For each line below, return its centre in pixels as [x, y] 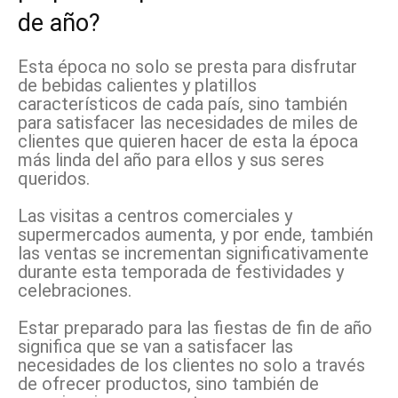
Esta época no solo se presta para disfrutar [187, 66]
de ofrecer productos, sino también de [168, 383]
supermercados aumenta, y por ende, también [195, 234]
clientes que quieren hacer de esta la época [188, 141]
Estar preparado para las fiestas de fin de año [195, 327]
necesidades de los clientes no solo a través [191, 365]
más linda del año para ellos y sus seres [171, 159]
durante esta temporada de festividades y [181, 271]
